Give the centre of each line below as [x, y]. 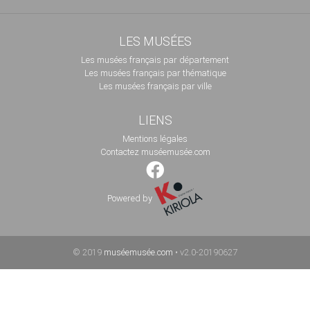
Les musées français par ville [155, 86]
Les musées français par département [155, 60]
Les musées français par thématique [155, 73]
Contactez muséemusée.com [155, 152]
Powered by [130, 198]
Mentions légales [155, 138]
